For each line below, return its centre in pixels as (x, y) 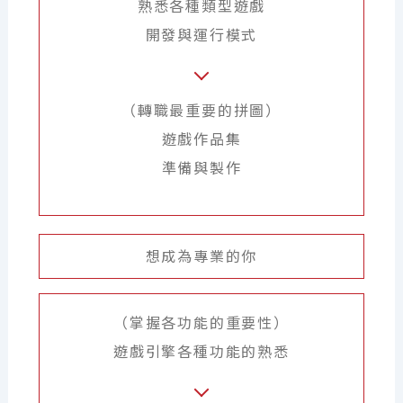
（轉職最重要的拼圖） (201, 111)
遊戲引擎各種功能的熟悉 (201, 352)
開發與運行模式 (201, 36)
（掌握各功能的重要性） (201, 323)
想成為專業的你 (201, 257)
